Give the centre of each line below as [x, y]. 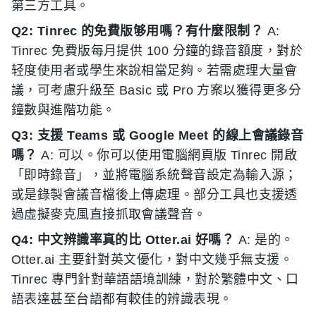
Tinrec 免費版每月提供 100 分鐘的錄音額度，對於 [157, 51]
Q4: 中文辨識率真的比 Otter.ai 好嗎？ [123, 240]
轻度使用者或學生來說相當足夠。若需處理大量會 [154, 71]
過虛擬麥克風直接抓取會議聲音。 [109, 214]
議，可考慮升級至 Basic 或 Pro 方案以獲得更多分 [157, 90]
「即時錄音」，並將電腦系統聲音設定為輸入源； [154, 175]
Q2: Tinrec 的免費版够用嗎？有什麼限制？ [138, 31]
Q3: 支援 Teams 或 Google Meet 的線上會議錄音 [158, 135]
